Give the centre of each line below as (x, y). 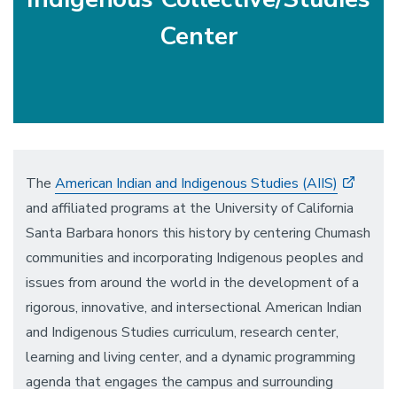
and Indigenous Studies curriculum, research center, (182, 333)
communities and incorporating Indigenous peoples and (195, 258)
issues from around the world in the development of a (192, 283)
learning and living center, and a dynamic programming (191, 358)
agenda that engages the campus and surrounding (179, 382)
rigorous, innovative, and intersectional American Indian (194, 308)
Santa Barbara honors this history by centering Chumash (198, 234)
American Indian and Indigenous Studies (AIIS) (196, 184)
